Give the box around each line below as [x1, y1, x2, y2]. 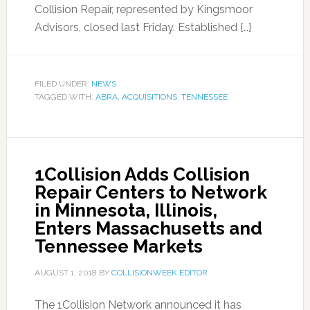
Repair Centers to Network [34, 182, 267, 203]
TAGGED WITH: [34, 92, 95, 102]
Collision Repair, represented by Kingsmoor [34, 3, 253, 16]
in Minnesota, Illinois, [34, 200, 217, 221]
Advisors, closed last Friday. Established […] [34, 21, 251, 34]
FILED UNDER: [34, 79, 91, 89]
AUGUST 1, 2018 [34, 268, 97, 277]
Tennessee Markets [34, 236, 203, 257]
